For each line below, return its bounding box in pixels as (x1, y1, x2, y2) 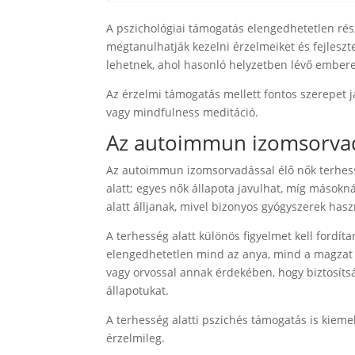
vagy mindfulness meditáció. (106, 105, 259, 120)
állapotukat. (106, 283, 170, 299)
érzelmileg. (106, 330, 166, 346)
